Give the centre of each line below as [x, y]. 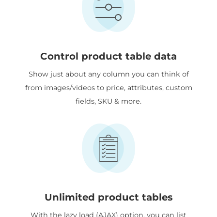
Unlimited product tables [108, 197]
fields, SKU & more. [108, 101]
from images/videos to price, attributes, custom [108, 87]
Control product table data [108, 56]
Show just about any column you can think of [108, 74]
